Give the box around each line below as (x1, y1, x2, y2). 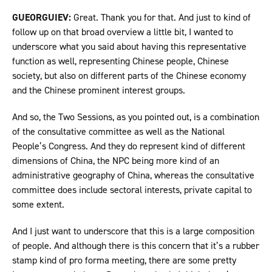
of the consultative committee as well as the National (12, 125, 225, 138)
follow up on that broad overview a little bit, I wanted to (12, 25, 233, 39)
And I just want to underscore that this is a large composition (12, 225, 254, 238)
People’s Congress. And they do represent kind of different (12, 140, 245, 153)
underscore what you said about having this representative (12, 40, 246, 53)
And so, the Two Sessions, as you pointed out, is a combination (12, 110, 259, 124)
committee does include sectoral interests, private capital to (12, 183, 252, 197)
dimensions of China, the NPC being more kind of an (12, 154, 219, 168)
